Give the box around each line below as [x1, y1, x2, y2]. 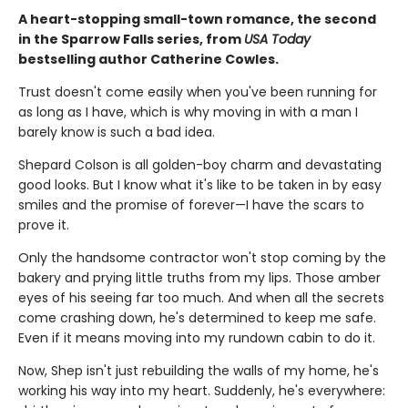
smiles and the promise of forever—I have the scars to [18, 195, 364, 214]
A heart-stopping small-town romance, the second [18, 9, 376, 28]
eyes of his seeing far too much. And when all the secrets [18, 288, 384, 307]
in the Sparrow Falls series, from [18, 29, 244, 48]
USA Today [244, 29, 311, 48]
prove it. [18, 215, 69, 234]
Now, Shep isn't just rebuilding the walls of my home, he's [18, 361, 379, 380]
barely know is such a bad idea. [18, 122, 215, 141]
